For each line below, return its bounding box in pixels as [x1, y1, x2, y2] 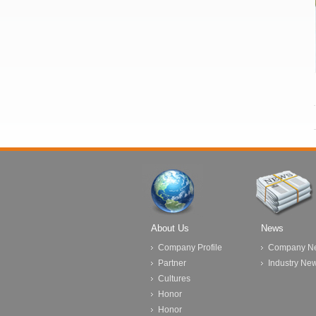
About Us [151, 223, 189, 233]
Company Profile [158, 243, 222, 253]
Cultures [158, 274, 190, 284]
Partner [158, 258, 186, 268]
